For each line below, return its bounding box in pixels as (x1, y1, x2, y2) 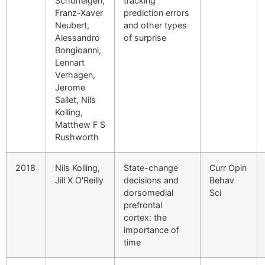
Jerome (55, 82, 85, 92)
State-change (124, 162, 178, 173)
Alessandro (55, 32, 100, 43)
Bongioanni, (55, 44, 101, 55)
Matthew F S (55, 119, 105, 130)
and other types (124, 20, 187, 30)
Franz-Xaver (55, 7, 103, 18)
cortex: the (124, 212, 167, 222)
